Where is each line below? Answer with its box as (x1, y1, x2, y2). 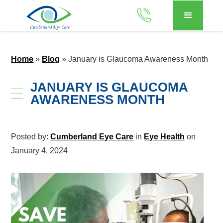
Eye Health (144, 132, 185, 141)
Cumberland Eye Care (50, 132, 134, 141)
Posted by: (11, 132, 51, 141)
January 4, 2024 (11, 146, 68, 155)
